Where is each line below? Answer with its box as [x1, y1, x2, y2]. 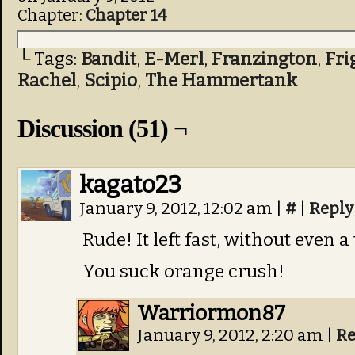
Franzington [212, 48, 317, 70]
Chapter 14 [86, 6, 166, 25]
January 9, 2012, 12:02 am [79, 199, 276, 219]
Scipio [84, 70, 137, 91]
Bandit [81, 48, 136, 70]
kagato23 [79, 170, 181, 199]
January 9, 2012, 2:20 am [137, 326, 326, 345]
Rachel [17, 70, 76, 91]
